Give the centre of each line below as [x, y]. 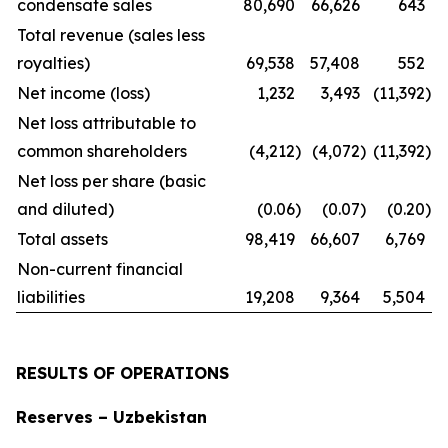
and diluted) [65, 209]
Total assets [62, 239]
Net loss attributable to [106, 123]
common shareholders [102, 151]
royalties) [53, 63]
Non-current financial [100, 269]
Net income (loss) [83, 93]
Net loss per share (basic [111, 181]
